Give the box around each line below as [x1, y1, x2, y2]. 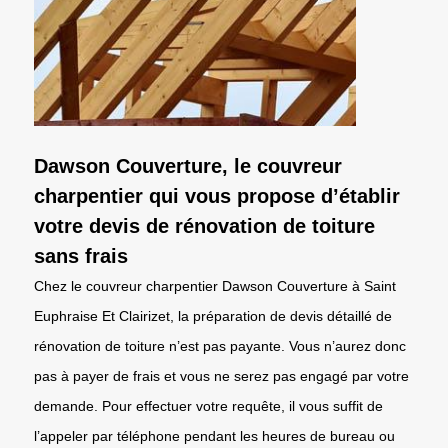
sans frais [34, 244, 128, 267]
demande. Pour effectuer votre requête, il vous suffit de [34, 397, 383, 414]
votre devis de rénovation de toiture [34, 214, 375, 237]
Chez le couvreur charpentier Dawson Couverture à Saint [34, 277, 396, 294]
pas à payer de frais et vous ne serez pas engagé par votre [34, 367, 409, 384]
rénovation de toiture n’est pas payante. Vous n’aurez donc [34, 337, 406, 354]
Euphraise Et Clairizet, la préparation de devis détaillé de [34, 307, 392, 324]
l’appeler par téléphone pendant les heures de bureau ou [34, 427, 395, 444]
